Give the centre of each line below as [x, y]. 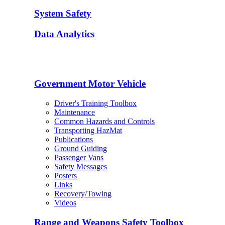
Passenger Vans [79, 157]
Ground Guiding [81, 148]
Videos [65, 202]
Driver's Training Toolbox [95, 103]
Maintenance [75, 112]
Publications [74, 139]
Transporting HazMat [88, 130]
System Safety [63, 13]
